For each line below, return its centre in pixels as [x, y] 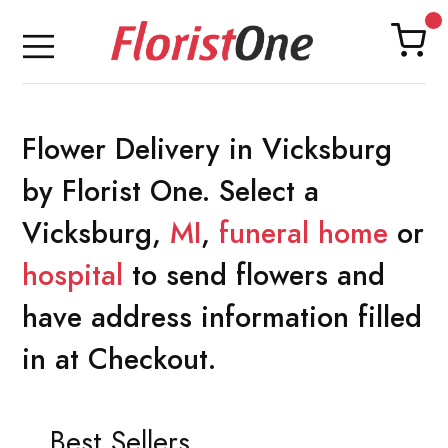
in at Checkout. [119, 358]
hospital [72, 274]
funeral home [303, 232]
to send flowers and [254, 274]
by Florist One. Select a [170, 190]
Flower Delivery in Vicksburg [207, 148]
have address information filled [222, 316]
